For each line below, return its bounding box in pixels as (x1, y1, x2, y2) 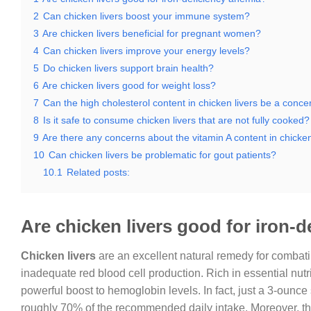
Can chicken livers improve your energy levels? (43, 45, 250, 56)
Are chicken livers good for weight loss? (42, 80, 216, 91)
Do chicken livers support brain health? (43, 62, 214, 74)
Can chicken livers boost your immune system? (43, 10, 250, 22)
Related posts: (67, 167, 130, 178)
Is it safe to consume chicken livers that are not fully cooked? (43, 115, 310, 126)
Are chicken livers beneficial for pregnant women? (42, 28, 261, 39)
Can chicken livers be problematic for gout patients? (49, 149, 276, 160)
